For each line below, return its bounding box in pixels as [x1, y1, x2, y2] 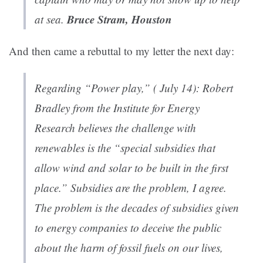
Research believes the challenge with [35, 120, 196, 136]
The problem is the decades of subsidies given [35, 200, 239, 215]
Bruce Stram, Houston [67, 11, 172, 28]
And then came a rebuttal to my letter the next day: [9, 43, 234, 59]
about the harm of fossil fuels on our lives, [35, 240, 223, 255]
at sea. [35, 12, 67, 27]
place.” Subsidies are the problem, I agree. [35, 180, 227, 195]
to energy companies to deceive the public [35, 220, 221, 235]
